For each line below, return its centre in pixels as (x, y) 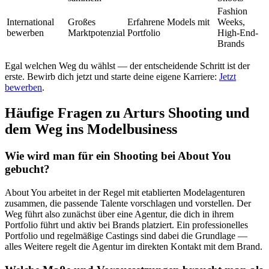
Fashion (232, 11)
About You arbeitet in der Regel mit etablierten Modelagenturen (125, 192)
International (30, 22)
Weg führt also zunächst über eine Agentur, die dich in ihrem (119, 214)
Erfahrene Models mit (168, 22)
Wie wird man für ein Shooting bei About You (118, 156)
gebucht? (27, 169)
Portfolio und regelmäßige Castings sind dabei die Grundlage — (126, 235)
